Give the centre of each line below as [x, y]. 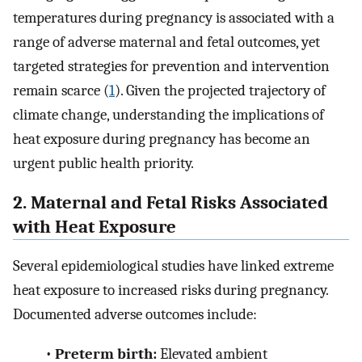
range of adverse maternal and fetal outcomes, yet [166, 42]
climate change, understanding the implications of [168, 114]
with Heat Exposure [95, 227]
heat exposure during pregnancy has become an [162, 139]
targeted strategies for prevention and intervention [171, 66]
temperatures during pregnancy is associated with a [174, 17]
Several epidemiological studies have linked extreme [173, 266]
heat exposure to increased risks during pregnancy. [170, 290]
